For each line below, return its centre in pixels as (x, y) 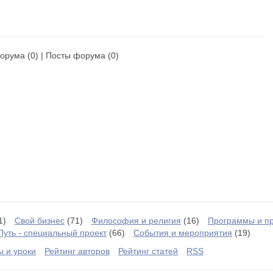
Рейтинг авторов (77, 251)
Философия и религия (136, 221)
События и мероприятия (183, 233)
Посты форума (76, 55)
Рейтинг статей (148, 251)
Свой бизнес (40, 221)
